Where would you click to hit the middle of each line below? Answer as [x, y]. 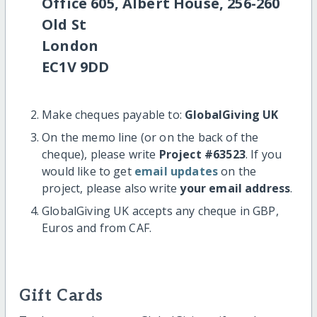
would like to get [88, 171]
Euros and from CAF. [97, 227]
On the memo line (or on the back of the [150, 137]
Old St [64, 24]
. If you [264, 154]
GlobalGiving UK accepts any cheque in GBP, [160, 211]
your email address [235, 188]
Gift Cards [61, 296]
